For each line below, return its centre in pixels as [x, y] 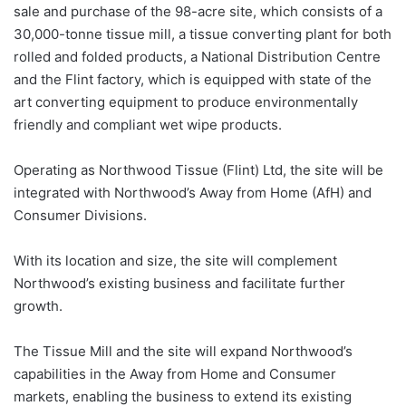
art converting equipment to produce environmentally [186, 102]
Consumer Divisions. [80, 216]
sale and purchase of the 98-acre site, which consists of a [198, 12]
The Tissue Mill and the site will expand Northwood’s [183, 352]
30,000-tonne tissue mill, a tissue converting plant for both [203, 34]
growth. [38, 306]
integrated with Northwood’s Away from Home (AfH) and [193, 193]
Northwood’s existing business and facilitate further [179, 284]
